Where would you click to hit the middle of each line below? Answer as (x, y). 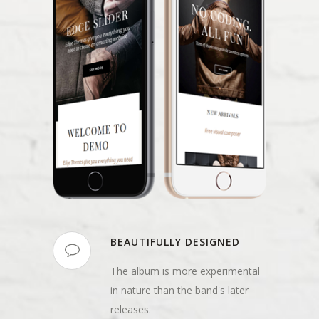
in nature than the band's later (179, 291)
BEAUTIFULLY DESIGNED (175, 242)
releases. (131, 310)
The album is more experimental (185, 271)
